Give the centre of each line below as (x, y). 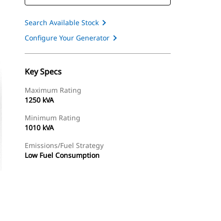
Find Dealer (78, 210)
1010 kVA (39, 128)
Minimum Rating (53, 118)
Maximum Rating (53, 90)
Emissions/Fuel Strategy (64, 145)
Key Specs (43, 72)
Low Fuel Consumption (62, 155)
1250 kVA (39, 100)
